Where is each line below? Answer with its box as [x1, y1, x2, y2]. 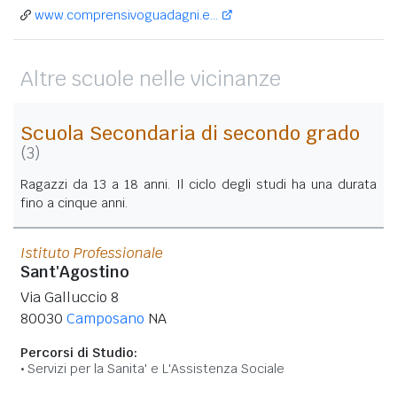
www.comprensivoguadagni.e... [35, 6, 218, 23]
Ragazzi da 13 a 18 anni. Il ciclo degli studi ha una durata [20, 175, 377, 192]
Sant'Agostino [20, 261, 129, 282]
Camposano [66, 308, 144, 328]
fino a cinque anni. [20, 194, 128, 211]
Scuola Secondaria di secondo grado [20, 120, 360, 145]
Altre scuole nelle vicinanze [20, 64, 281, 92]
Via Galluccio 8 [20, 287, 119, 307]
